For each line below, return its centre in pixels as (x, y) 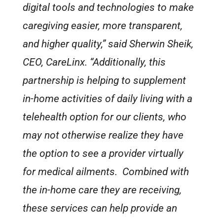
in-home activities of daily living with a (108, 98)
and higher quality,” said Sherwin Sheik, (108, 44)
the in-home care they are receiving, (102, 190)
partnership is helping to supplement (105, 80)
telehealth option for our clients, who (105, 117)
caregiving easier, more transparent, (103, 25)
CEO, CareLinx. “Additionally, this (94, 62)
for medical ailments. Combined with (106, 171)
